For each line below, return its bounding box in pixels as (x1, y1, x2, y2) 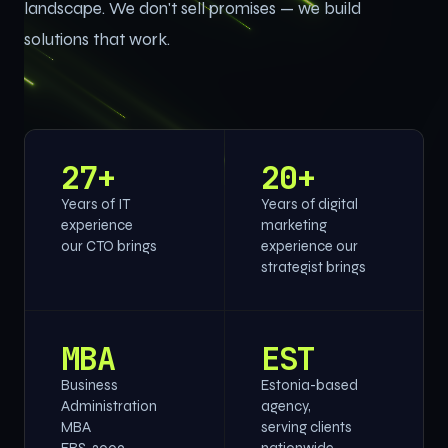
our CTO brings (61, 238, 157, 255)
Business (61, 377, 118, 394)
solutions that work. (24, 29, 170, 50)
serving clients (260, 419, 352, 436)
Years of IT (61, 196, 130, 213)
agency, (260, 398, 311, 415)
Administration (61, 398, 157, 415)
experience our (260, 238, 358, 255)
